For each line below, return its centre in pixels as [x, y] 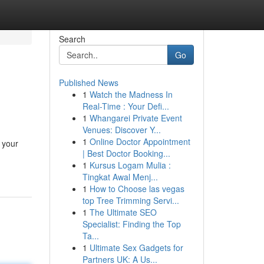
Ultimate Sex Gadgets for [136, 247]
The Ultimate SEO [123, 212]
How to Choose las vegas [137, 189]
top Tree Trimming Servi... [131, 200]
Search [72, 39]
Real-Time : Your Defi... [126, 106]
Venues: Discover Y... [121, 130]
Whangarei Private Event [136, 118]
